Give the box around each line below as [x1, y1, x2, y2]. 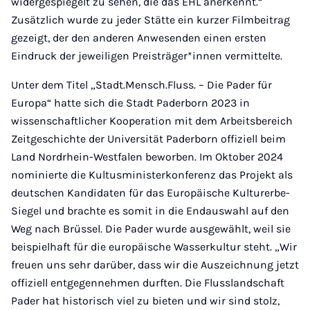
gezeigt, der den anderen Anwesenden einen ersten [11, 31, 266, 44]
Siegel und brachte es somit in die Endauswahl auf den [11, 204, 289, 217]
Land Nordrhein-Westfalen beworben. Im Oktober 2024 [11, 150, 283, 163]
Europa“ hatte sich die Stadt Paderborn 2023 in [11, 96, 250, 109]
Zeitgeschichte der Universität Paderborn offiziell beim [11, 132, 286, 145]
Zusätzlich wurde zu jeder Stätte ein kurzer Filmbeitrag [11, 13, 290, 26]
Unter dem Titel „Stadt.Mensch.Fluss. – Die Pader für [11, 78, 272, 91]
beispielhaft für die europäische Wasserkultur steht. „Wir [11, 240, 297, 253]
